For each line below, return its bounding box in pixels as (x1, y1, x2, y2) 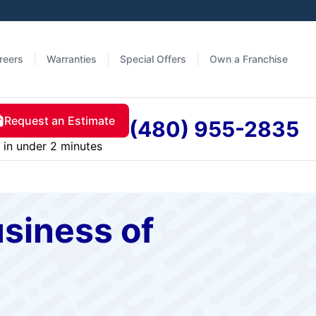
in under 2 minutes (3, 139, 102, 153)
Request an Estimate (4, 114, 115, 128)
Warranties (47, 53, 97, 65)
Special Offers (120, 53, 186, 65)
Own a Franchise (209, 53, 288, 65)
